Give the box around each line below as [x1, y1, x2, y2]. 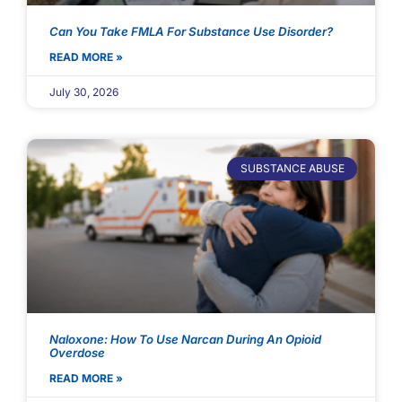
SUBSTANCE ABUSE [240, 162, 345, 176]
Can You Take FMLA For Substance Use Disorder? [49, 23, 333, 39]
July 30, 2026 [49, 84, 118, 99]
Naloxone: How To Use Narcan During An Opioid [49, 331, 321, 346]
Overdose [49, 345, 105, 360]
